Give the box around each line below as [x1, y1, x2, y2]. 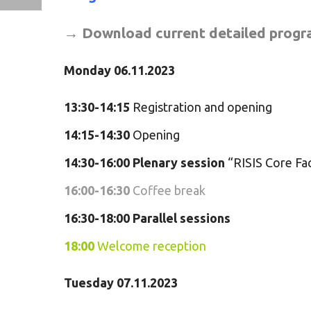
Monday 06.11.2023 [64, 63, 175, 77]
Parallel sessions [133, 211, 230, 225]
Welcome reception [94, 239, 206, 253]
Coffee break [130, 183, 208, 197]
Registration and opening [130, 100, 272, 114]
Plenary [133, 155, 178, 169]
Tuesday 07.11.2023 [64, 276, 178, 289]
